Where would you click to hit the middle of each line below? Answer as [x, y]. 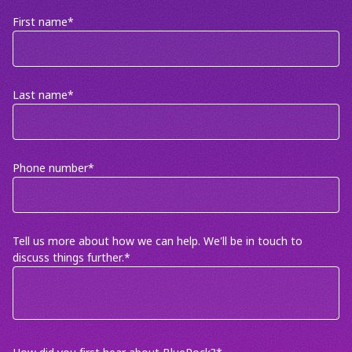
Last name [40, 95]
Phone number [50, 169]
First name [40, 22]
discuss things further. [68, 258]
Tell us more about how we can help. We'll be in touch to [158, 242]
